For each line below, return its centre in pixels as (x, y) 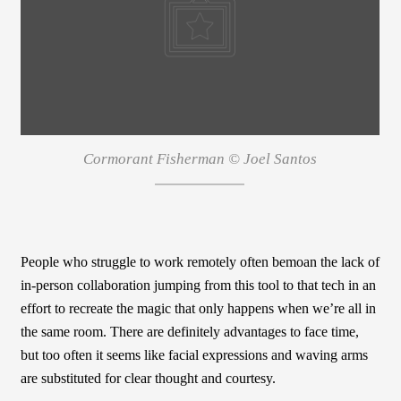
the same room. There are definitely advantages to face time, (189, 332)
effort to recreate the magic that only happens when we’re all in (198, 309)
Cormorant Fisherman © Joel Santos (200, 158)
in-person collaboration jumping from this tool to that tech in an (198, 286)
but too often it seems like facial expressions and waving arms (194, 355)
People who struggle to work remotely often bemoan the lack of (200, 262)
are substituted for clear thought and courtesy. (148, 379)
